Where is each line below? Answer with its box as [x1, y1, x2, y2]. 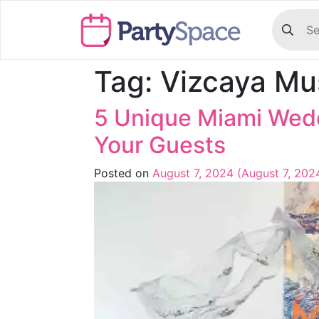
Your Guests [94, 131, 226, 159]
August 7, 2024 [152, 166, 234, 180]
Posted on [94, 166, 152, 180]
